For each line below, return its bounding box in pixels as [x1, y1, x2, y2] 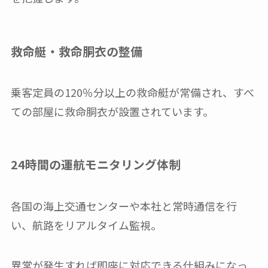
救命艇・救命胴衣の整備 [10, 42, 142, 60]
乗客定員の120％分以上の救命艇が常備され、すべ [10, 84, 254, 100]
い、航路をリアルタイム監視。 [10, 217, 162, 233]
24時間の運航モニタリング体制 [10, 156, 181, 173]
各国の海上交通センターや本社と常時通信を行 [10, 197, 237, 214]
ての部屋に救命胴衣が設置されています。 [10, 103, 214, 119]
